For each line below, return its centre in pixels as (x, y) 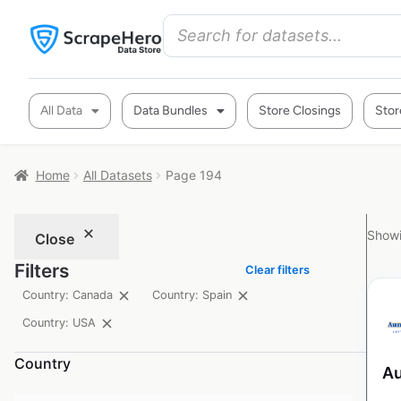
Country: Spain (192, 295)
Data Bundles (171, 111)
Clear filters (278, 269)
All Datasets (117, 175)
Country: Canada (68, 295)
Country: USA (60, 323)
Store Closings (300, 111)
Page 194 (193, 175)
